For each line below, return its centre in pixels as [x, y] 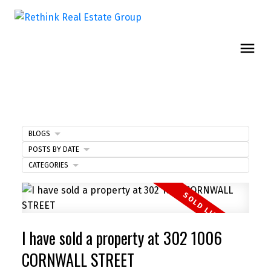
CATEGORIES [48, 165]
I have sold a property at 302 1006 [122, 238]
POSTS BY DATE [54, 149]
